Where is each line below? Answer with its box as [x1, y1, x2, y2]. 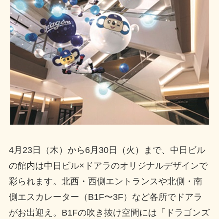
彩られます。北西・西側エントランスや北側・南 [8, 176, 202, 187]
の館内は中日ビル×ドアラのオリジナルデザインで [8, 161, 208, 171]
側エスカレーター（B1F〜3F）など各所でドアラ [8, 192, 202, 202]
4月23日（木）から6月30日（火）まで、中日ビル [8, 145, 205, 155]
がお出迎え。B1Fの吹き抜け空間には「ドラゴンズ [8, 208, 210, 218]
